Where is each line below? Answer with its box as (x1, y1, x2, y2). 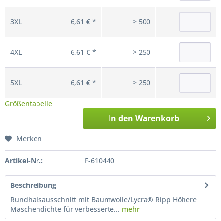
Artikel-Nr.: (5, 156, 43, 165)
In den (108, 113, 133, 124)
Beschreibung (10, 181, 56, 190)
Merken (16, 134, 42, 143)
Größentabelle (5, 99, 52, 108)
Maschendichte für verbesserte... (10, 204, 120, 214)
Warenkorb (135, 113, 179, 124)
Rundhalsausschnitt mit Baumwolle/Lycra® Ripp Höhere (10, 195, 197, 204)
